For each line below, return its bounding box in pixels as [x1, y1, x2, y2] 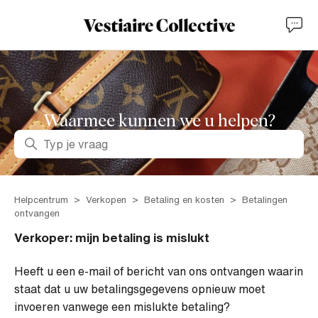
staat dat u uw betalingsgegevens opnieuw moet [14, 283, 265, 295]
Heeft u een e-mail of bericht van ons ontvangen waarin [14, 265, 303, 277]
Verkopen [86, 195, 126, 204]
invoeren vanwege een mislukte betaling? [14, 301, 230, 312]
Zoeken [13, 131, 53, 142]
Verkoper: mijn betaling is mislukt [14, 231, 209, 243]
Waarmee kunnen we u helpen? [43, 113, 275, 130]
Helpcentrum [14, 195, 68, 204]
